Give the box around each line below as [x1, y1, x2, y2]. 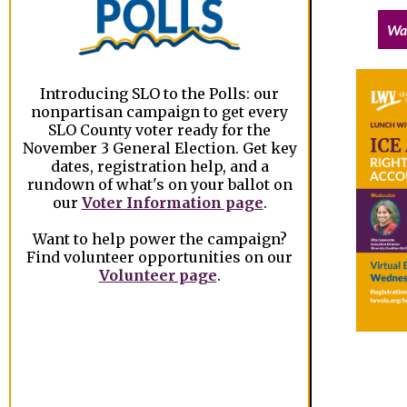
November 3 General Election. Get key [22, 139, 297, 158]
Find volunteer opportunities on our [26, 248, 293, 267]
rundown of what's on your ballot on [26, 175, 293, 194]
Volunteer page [98, 266, 217, 285]
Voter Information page [81, 194, 263, 213]
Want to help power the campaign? [32, 230, 287, 249]
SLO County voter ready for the [48, 121, 271, 140]
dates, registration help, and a [50, 157, 269, 176]
